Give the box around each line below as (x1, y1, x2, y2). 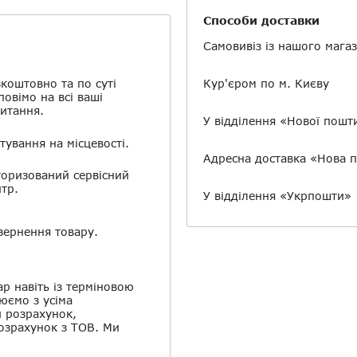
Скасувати (69, 6, 137, 22)
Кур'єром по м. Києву (203, 76, 329, 91)
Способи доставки (203, 14, 320, 28)
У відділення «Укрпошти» (203, 189, 351, 203)
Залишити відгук (167, 6, 277, 22)
